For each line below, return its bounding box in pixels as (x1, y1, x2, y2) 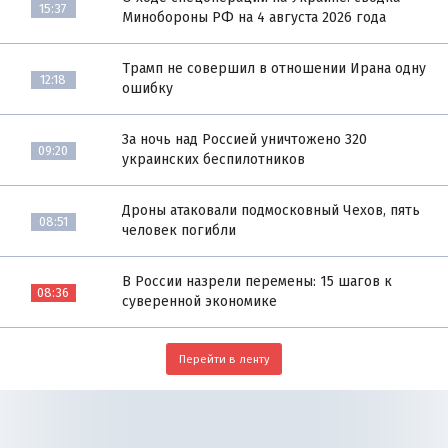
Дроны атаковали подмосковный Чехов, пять (122, 202, 421, 220)
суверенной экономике (122, 293, 278, 311)
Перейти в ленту (178, 351, 270, 366)
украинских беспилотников (122, 151, 306, 169)
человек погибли (122, 222, 237, 240)
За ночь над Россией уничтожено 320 (122, 131, 368, 149)
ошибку (122, 80, 174, 98)
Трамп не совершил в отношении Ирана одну (122, 60, 427, 78)
